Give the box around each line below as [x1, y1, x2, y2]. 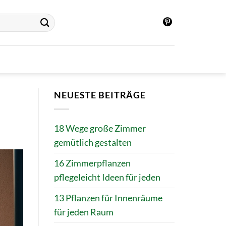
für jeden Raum [54, 207, 114, 218]
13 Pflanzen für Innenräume [54, 193, 162, 204]
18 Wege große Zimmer [54, 123, 146, 134]
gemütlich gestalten [54, 137, 132, 148]
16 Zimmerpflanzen [54, 158, 131, 169]
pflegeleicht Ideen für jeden [54, 172, 160, 183]
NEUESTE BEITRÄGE [54, 90, 146, 100]
